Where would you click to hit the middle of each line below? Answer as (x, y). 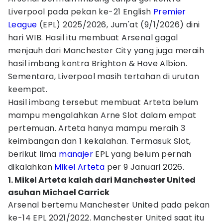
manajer (76, 154)
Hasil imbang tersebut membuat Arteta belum (103, 102)
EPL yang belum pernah (142, 154)
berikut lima (34, 154)
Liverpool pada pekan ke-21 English (81, 12)
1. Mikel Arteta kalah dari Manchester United (102, 180)
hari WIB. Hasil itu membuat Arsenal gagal (93, 38)
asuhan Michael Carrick (59, 192)
